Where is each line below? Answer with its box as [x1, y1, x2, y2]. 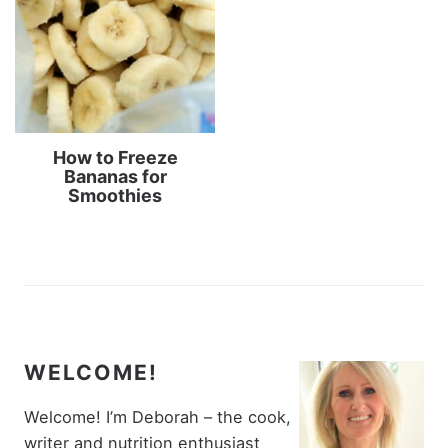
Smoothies [68, 185, 163, 207]
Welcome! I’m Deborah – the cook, [24, 407, 291, 428]
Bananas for [63, 166, 167, 188]
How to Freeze [52, 147, 178, 169]
